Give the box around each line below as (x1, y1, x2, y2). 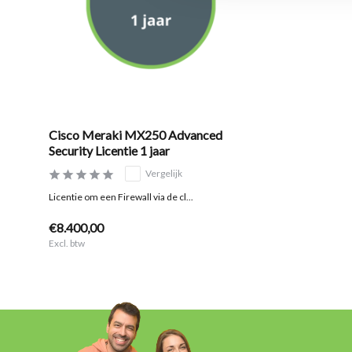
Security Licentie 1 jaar (49, 143, 170, 159)
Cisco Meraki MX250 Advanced (49, 127, 222, 143)
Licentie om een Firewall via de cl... (49, 191, 193, 203)
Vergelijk (145, 167, 182, 180)
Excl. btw (49, 237, 85, 250)
